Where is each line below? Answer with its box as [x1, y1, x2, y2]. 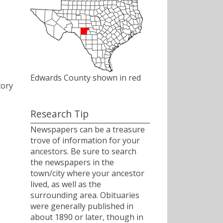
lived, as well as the [30, 178, 101, 190]
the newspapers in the [30, 156, 114, 168]
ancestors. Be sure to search [30, 145, 136, 157]
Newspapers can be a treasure [30, 123, 145, 135]
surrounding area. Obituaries [30, 189, 139, 201]
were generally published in [30, 200, 133, 212]
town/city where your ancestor [30, 167, 144, 179]
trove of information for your [30, 134, 140, 146]
